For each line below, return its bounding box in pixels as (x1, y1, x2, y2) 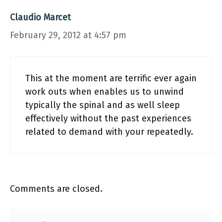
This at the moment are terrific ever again (25, 73, 197, 84)
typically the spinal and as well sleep (25, 100, 180, 111)
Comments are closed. (10, 183, 103, 194)
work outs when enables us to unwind (25, 86, 184, 97)
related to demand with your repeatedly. (25, 126, 193, 137)
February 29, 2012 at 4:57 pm (10, 30, 126, 41)
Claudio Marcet (10, 12, 71, 23)
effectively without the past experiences (25, 113, 191, 124)
